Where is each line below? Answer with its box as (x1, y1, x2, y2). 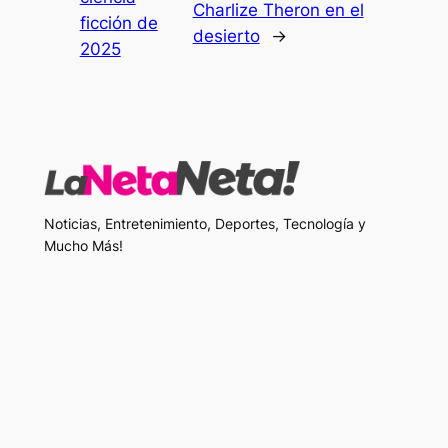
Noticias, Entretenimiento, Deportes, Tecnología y (43, 215, 366, 233)
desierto (192, 26, 260, 47)
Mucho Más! (43, 237, 123, 255)
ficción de (79, 13, 158, 34)
